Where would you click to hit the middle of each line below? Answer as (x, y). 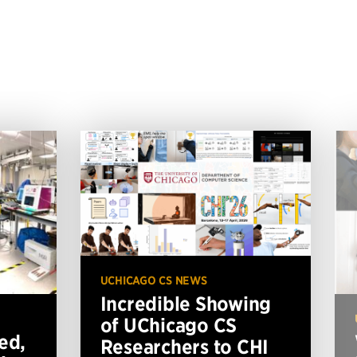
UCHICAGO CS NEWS (153, 281)
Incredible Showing (185, 304)
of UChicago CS (168, 326)
